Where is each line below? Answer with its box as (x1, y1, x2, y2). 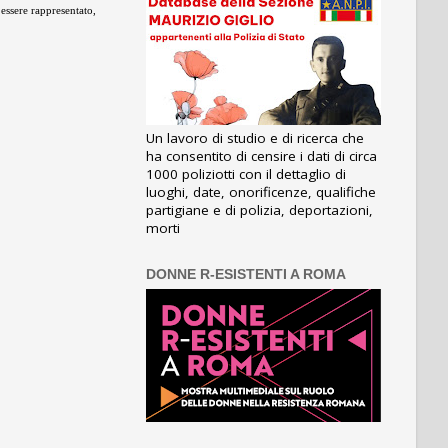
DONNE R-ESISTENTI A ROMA (146, 266, 346, 282)
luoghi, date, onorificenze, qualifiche (146, 182, 376, 201)
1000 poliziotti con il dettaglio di (146, 164, 346, 183)
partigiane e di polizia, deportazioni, (146, 200, 373, 219)
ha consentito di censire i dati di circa (146, 146, 377, 165)
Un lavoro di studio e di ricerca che (146, 128, 364, 147)
